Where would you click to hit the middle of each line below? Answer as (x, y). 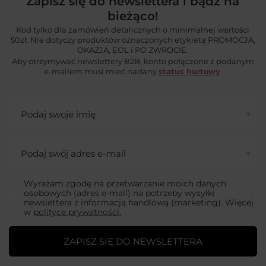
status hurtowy (189, 72)
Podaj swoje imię (58, 114)
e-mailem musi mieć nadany (101, 72)
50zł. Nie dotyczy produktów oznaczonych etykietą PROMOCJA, (133, 40)
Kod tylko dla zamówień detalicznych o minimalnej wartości (133, 30)
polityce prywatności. (77, 212)
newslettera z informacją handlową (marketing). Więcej (139, 202)
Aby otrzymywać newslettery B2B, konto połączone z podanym (133, 61)
